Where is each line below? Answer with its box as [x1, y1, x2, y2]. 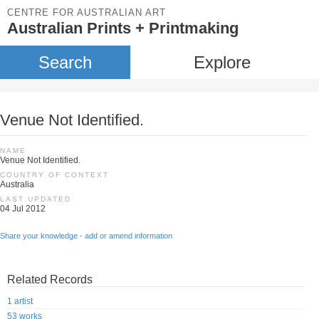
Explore [193, 53, 251, 72]
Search [38, 53, 92, 72]
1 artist [7, 296, 33, 307]
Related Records [7, 273, 93, 286]
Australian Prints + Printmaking [7, 19, 239, 37]
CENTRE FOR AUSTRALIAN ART [7, 7, 166, 18]
